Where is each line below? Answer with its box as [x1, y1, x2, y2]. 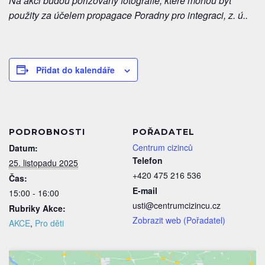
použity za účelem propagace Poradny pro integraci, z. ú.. [9, 8, 248, 22]
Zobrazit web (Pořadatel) [132, 214, 225, 226]
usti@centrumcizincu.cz [132, 199, 221, 211]
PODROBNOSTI [9, 126, 85, 137]
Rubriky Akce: [9, 202, 66, 214]
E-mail [132, 184, 157, 196]
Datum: [9, 141, 38, 154]
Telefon [132, 154, 163, 166]
